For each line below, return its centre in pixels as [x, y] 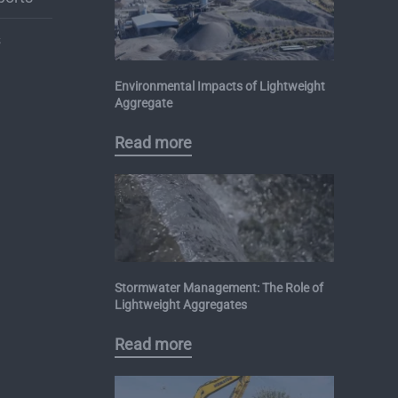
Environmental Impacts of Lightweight [219, 87]
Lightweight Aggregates [180, 305]
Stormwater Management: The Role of [219, 288]
